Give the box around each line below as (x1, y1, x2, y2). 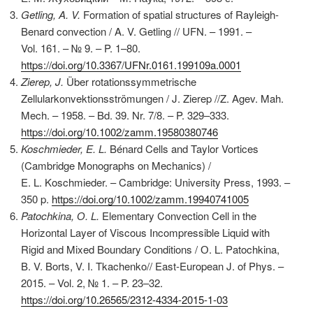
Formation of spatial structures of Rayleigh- (80, 6, 279, 22)
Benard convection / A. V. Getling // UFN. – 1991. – (21, 23, 252, 38)
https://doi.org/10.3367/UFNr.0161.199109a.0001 (21, 57, 241, 72)
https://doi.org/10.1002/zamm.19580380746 (21, 124, 218, 139)
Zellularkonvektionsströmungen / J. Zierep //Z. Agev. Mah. (21, 90, 284, 105)
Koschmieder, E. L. (21, 140, 107, 156)
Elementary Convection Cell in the (99, 208, 256, 223)
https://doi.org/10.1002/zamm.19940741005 (52, 191, 249, 206)
